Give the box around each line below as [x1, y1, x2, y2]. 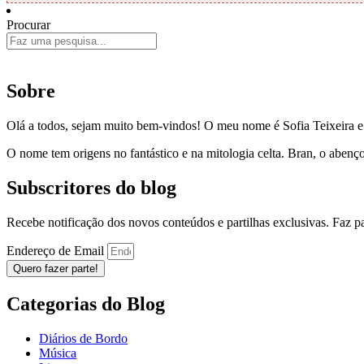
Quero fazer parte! [13, 262, 98, 275]
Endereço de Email [6, 243, 107, 258]
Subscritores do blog [6, 177, 176, 198]
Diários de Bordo [39, 331, 128, 345]
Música [39, 345, 76, 360]
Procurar [6, 18, 50, 32]
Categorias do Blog [6, 292, 165, 314]
